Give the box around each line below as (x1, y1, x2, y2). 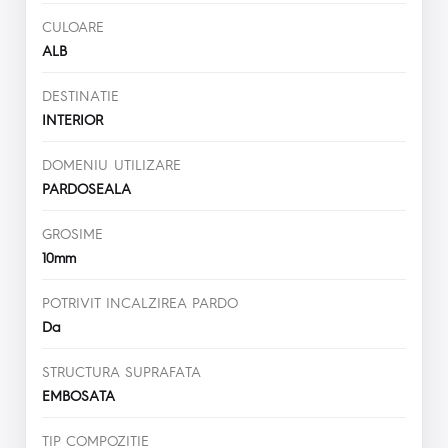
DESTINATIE (42, 85, 119, 104)
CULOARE (42, 16, 104, 35)
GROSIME (42, 223, 103, 242)
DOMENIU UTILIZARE (42, 154, 181, 173)
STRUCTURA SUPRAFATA (42, 361, 201, 380)
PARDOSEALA (42, 178, 142, 197)
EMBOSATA (42, 385, 126, 404)
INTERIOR (42, 109, 115, 128)
